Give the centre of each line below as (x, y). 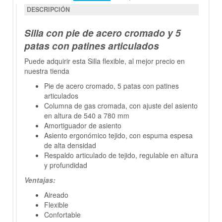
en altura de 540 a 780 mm (87, 116)
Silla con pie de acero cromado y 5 (103, 33)
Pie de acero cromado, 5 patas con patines (111, 86)
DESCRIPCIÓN (48, 10)
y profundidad (66, 165)
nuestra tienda (47, 71)
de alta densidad (70, 145)
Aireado (56, 195)
